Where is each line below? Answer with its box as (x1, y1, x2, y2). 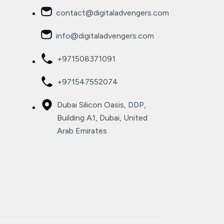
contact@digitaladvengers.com (55, 8, 169, 17)
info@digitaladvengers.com (55, 31, 154, 40)
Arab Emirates (56, 126, 107, 135)
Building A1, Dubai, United (56, 113, 147, 122)
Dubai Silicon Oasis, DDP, (56, 100, 146, 109)
